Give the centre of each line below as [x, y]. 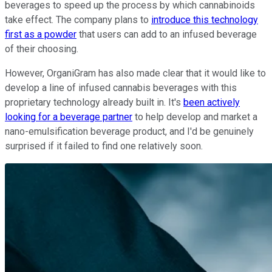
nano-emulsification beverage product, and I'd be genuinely [129, 132]
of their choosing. [42, 49]
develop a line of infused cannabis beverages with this [121, 88]
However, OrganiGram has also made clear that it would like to [135, 73]
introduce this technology [205, 20]
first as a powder [41, 35]
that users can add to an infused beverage [167, 35]
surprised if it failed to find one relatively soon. [104, 146]
